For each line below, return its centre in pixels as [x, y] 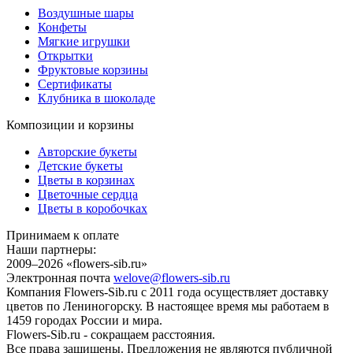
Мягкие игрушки [84, 42]
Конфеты [62, 28]
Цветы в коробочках [93, 209]
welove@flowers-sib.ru [172, 278]
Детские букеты [80, 166]
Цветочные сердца [88, 195]
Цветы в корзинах [86, 180]
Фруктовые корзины [93, 70]
